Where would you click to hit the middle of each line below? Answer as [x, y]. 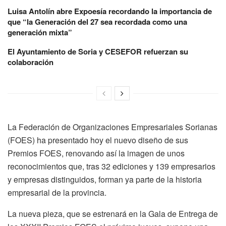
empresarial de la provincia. [57, 192]
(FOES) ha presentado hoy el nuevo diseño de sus [98, 140]
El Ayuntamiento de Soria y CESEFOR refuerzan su [98, 51]
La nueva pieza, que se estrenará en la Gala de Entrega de [113, 213]
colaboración [31, 62]
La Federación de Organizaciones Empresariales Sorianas [112, 127]
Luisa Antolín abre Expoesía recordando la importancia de [110, 11]
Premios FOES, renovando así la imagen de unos [96, 153]
